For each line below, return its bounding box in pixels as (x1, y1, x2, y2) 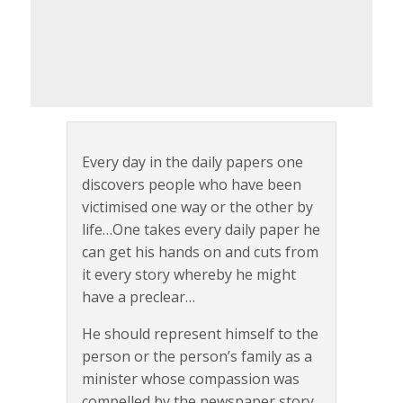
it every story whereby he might (82, 264, 296, 284)
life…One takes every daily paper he (82, 219, 320, 239)
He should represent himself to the (82, 323, 318, 344)
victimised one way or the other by (82, 196, 313, 217)
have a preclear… (82, 286, 195, 307)
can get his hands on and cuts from (82, 241, 318, 262)
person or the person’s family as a (82, 345, 312, 366)
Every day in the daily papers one (82, 151, 303, 172)
